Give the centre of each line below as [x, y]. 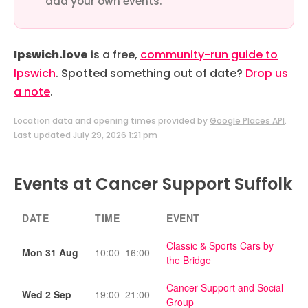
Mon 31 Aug [50, 252]
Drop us [267, 74]
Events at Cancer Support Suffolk [153, 184]
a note [32, 92]
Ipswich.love [51, 55]
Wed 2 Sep [47, 294]
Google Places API [247, 121]
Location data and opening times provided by [112, 121]
